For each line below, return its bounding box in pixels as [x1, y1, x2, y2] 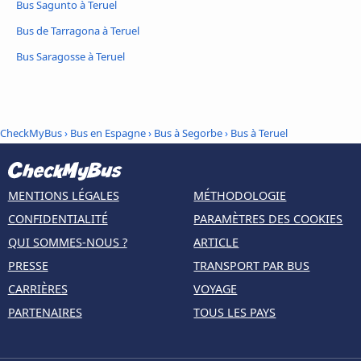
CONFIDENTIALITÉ [7, 210, 108, 226]
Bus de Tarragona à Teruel [16, 23, 139, 39]
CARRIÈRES [7, 280, 68, 297]
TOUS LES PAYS [193, 304, 276, 320]
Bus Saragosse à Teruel [16, 49, 125, 64]
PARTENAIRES [7, 304, 82, 320]
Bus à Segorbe [154, 126, 222, 141]
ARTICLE [193, 234, 239, 250]
